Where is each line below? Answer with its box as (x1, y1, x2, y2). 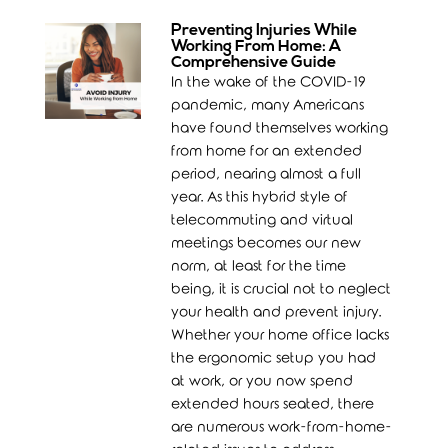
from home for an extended (171, 144, 363, 159)
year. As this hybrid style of (171, 190, 349, 205)
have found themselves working (171, 121, 389, 136)
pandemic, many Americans (171, 98, 365, 113)
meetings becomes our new (171, 236, 362, 251)
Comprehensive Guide (171, 55, 337, 71)
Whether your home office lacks (171, 328, 390, 343)
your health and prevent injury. (171, 305, 383, 320)
